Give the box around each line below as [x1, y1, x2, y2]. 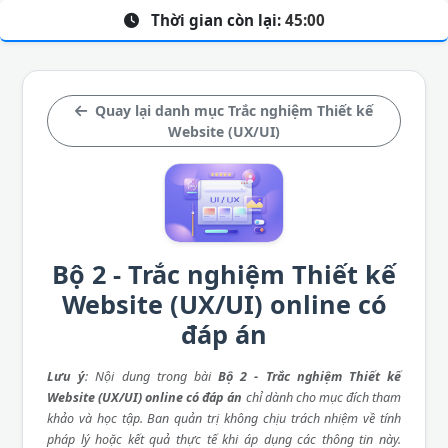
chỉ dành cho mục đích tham [242, 388, 402, 406]
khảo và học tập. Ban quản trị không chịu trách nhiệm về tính [47, 409, 401, 427]
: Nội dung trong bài [85, 367, 219, 385]
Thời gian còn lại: [146, 10, 285, 30]
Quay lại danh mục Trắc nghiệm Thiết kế [91, 101, 373, 120]
